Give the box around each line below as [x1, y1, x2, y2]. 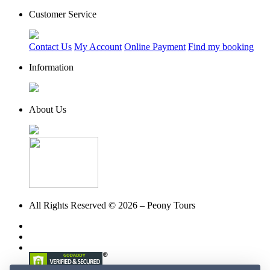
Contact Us [29, 42, 72, 52]
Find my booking [188, 42, 254, 52]
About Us [29, 104, 66, 115]
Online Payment [124, 42, 186, 52]
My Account [74, 42, 122, 52]
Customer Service [29, 9, 96, 20]
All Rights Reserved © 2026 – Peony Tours [29, 200, 195, 211]
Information [29, 62, 74, 73]
